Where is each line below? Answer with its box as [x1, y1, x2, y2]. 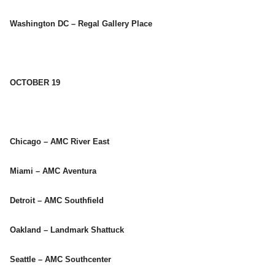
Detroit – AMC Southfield [10, 196, 104, 206]
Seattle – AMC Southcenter [10, 255, 111, 265]
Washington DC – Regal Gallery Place [10, 19, 152, 29]
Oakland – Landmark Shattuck [10, 225, 124, 235]
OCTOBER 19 [10, 78, 60, 88]
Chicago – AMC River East [10, 137, 109, 147]
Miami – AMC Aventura [10, 166, 96, 176]
